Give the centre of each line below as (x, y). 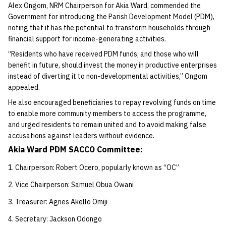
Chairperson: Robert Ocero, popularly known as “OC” (97, 167)
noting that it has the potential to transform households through (109, 27)
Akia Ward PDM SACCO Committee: (75, 149)
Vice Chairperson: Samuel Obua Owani (74, 184)
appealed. (24, 87)
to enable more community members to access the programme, (107, 113)
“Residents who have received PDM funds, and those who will (103, 54)
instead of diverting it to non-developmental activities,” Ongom (108, 76)
